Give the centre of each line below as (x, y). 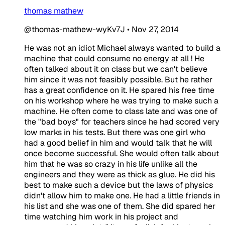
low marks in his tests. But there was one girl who (115, 132)
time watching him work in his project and (101, 216)
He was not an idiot (61, 48)
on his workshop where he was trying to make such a (121, 100)
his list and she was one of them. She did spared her (120, 206)
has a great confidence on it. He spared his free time (119, 90)
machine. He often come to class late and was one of (121, 111)
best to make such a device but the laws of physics (119, 185)
